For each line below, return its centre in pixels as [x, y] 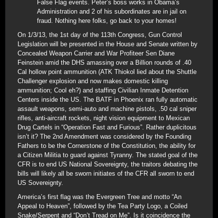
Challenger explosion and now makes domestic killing [93, 81]
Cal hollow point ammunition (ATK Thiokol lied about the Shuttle [107, 72]
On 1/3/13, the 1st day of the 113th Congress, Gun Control [100, 35]
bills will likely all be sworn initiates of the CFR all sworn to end [106, 173]
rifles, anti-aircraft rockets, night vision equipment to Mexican [104, 118]
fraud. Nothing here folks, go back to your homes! [107, 20]
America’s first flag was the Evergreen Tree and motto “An [100, 197]
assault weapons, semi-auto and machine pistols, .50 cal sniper [107, 109]
